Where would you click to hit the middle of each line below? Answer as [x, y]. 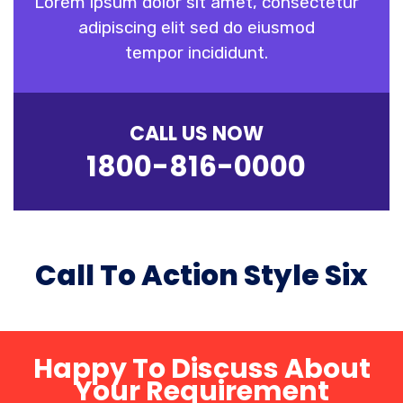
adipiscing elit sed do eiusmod [196, 27]
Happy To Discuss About [201, 368]
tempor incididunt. [196, 52]
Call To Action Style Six [201, 275]
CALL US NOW [196, 133]
